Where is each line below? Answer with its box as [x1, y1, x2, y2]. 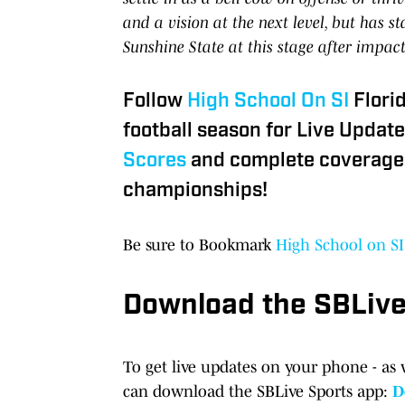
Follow [123, 90, 183, 112]
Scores [123, 150, 186, 172]
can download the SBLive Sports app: [123, 381, 392, 400]
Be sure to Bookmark [123, 235, 276, 254]
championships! [123, 180, 268, 202]
